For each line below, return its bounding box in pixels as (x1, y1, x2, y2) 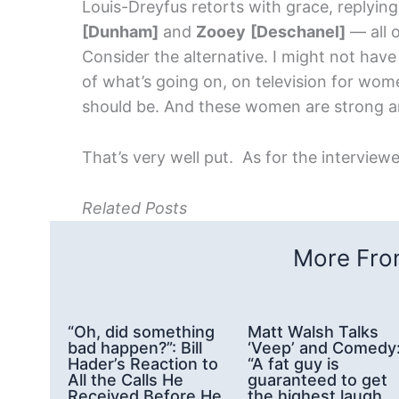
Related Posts (82, 198, 187, 217)
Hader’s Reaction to (68, 354, 218, 373)
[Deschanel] (250, 22, 346, 42)
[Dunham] (82, 22, 159, 42)
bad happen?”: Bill (68, 338, 202, 357)
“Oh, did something (68, 322, 215, 341)
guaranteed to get (248, 370, 387, 389)
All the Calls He (68, 370, 183, 389)
